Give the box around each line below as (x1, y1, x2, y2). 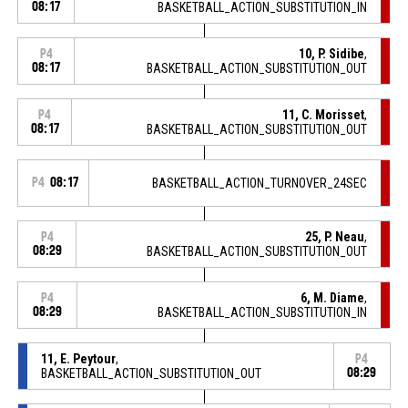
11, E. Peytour (40, 351, 116, 366)
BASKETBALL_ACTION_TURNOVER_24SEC (152, 175, 368, 190)
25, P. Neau (305, 229, 365, 244)
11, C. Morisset (282, 107, 365, 122)
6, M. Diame (301, 290, 365, 305)
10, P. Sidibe (299, 46, 365, 61)
